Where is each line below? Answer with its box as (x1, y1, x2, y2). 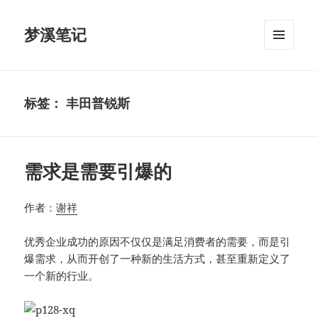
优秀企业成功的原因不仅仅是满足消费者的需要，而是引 (24, 234, 291, 249)
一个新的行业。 (24, 268, 99, 283)
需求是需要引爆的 (24, 158, 172, 185)
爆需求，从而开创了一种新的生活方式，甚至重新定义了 (24, 251, 291, 266)
